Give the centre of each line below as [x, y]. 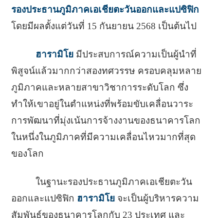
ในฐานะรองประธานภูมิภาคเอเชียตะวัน [114, 182]
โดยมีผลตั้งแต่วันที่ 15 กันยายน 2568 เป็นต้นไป [104, 26]
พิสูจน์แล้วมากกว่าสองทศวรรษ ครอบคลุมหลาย [106, 71]
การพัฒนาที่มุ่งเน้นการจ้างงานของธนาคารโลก [106, 120]
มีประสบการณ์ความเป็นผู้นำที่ [135, 54]
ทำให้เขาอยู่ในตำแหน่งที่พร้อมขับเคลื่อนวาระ [102, 104]
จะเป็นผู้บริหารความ [157, 198]
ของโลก [27, 153]
